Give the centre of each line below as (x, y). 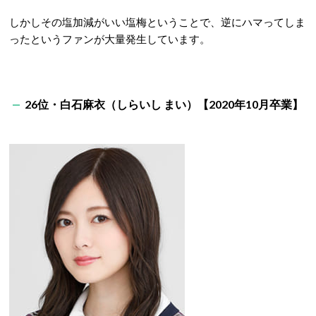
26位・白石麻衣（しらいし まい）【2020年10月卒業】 (164, 104)
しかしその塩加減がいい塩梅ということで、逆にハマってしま (157, 22)
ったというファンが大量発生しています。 (110, 39)
